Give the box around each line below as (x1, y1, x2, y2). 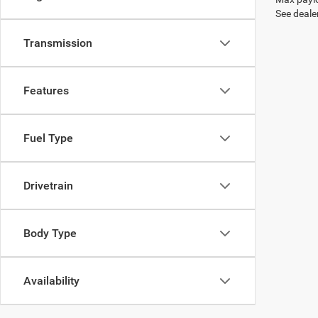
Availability (23, 274, 79, 287)
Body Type (23, 226, 77, 240)
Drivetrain (23, 179, 73, 192)
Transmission (23, 36, 92, 50)
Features (23, 84, 69, 97)
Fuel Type (23, 131, 73, 145)
